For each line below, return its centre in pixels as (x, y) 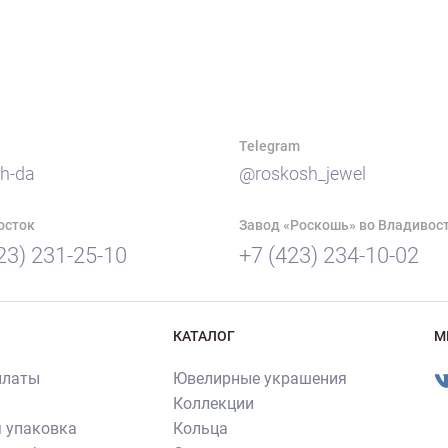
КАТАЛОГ (204, 336)
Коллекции (214, 404)
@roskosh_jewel (302, 174)
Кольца (201, 429)
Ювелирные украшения (260, 379)
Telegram (269, 146)
